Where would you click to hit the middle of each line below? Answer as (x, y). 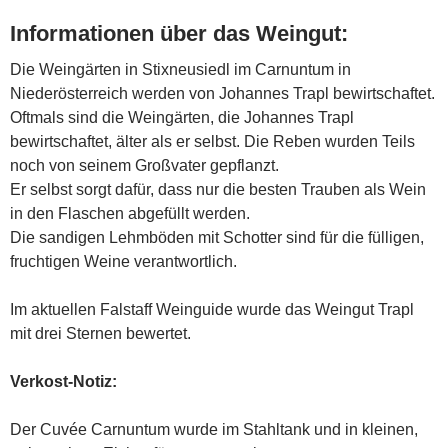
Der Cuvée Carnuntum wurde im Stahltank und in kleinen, (214, 429)
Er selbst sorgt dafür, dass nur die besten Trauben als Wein (218, 189)
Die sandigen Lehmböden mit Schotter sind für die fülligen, (217, 237)
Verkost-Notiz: (63, 381)
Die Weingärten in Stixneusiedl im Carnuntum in (180, 69)
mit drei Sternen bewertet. (100, 333)
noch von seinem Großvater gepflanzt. (144, 165)
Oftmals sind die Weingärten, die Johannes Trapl (182, 117)
